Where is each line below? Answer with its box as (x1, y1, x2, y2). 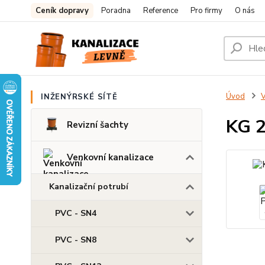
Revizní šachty (66, 119, 128, 131)
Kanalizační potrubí (49, 181, 128, 192)
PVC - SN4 (55, 208, 96, 219)
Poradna (101, 5, 131, 16)
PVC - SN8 (55, 234, 96, 245)
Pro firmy (190, 5, 222, 16)
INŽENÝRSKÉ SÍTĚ (41, 92, 118, 102)
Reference (143, 5, 178, 16)
